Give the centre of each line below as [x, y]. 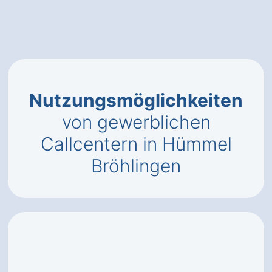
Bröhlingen [136, 166]
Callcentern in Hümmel [136, 144]
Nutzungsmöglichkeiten [136, 100]
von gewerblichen [136, 122]
